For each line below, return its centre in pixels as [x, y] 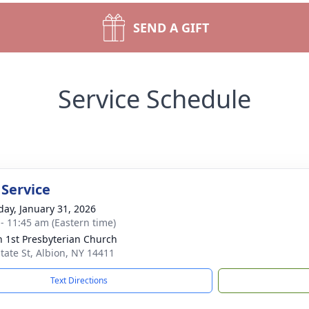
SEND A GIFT [171, 28]
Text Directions [79, 280]
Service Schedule [154, 99]
